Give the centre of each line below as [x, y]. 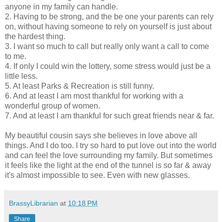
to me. [16, 56]
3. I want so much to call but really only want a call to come [107, 47]
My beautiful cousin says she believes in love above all [101, 136]
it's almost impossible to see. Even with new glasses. [97, 175]
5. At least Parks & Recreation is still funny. [80, 86]
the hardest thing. [35, 37]
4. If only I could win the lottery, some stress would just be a [108, 66]
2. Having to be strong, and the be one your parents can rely [109, 17]
